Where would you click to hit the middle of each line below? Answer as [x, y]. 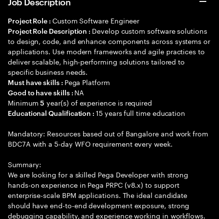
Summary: [24, 164]
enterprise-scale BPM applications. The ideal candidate [98, 195]
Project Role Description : [50, 31]
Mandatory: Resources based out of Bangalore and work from [108, 133]
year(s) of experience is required [99, 102]
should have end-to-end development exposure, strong [99, 205]
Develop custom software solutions [150, 30]
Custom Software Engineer [96, 20]
